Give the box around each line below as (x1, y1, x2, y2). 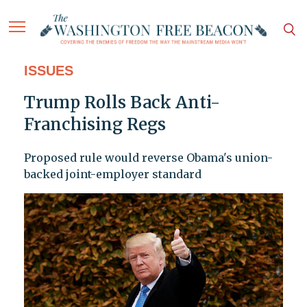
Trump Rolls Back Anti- (23, 92, 220, 114)
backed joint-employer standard (23, 167, 201, 182)
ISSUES (23, 63, 73, 79)
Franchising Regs (23, 114, 166, 136)
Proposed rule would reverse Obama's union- (23, 151, 273, 165)
